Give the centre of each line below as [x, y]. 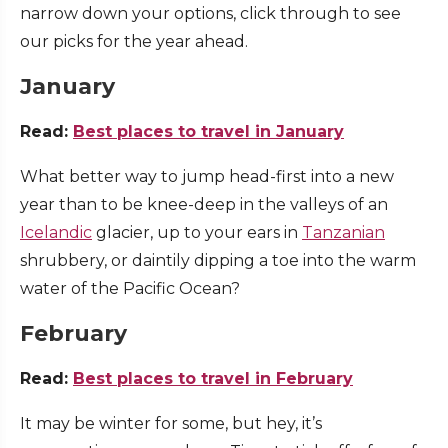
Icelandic [56, 233]
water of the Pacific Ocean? [132, 289]
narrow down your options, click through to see [210, 14]
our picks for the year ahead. [138, 42]
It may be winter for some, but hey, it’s [171, 424]
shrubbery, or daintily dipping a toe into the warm [218, 261]
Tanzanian [343, 233]
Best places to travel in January [208, 132]
